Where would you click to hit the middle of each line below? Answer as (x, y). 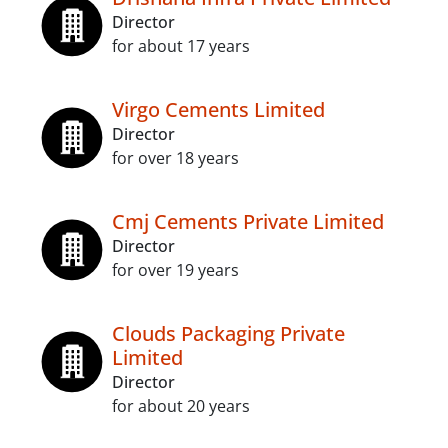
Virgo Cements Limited (218, 109)
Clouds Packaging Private (228, 333)
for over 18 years (175, 158)
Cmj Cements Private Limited (248, 221)
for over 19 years (175, 270)
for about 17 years (181, 46)
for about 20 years (181, 406)
